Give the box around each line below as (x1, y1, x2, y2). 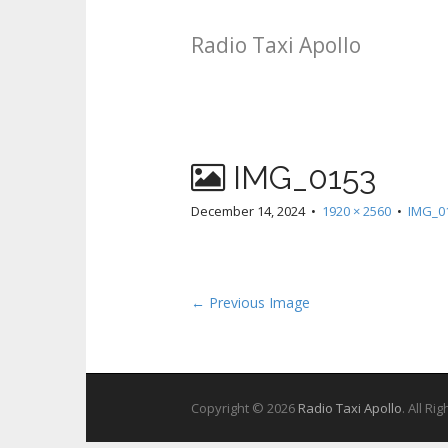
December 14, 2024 (191, 202, 305, 220)
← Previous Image (191, 293, 310, 312)
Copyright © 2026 (191, 399, 298, 417)
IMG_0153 (225, 159, 376, 196)
